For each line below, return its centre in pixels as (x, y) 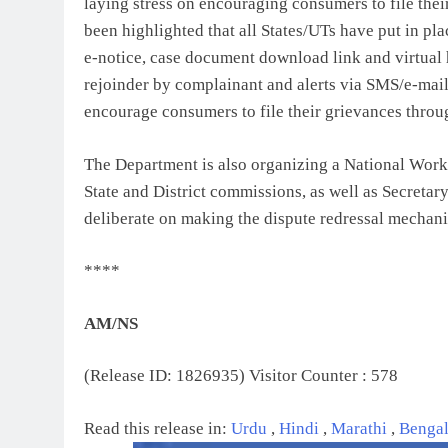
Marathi (361, 428)
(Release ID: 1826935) (164, 376)
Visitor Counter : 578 (323, 376)
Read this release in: (157, 428)
